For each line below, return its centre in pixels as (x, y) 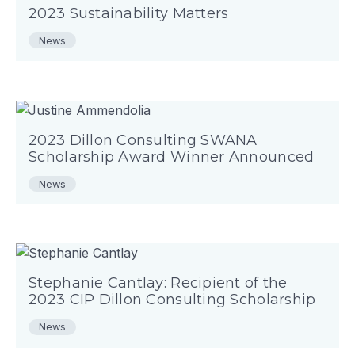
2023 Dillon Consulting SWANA (143, 140)
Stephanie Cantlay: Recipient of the (158, 283)
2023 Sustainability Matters (129, 13)
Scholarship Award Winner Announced (172, 157)
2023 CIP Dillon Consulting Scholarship (172, 300)
